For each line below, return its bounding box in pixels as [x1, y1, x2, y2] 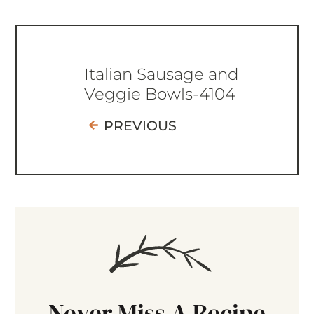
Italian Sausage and [83, 64, 239, 84]
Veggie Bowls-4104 [83, 83, 235, 104]
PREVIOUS [103, 117, 177, 134]
